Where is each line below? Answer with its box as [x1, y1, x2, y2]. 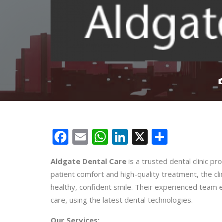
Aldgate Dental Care [51, 156, 126, 166]
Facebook [68, 125, 138, 147]
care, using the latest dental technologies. [51, 194, 193, 205]
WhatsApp [108, 125, 184, 147]
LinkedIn [128, 125, 192, 147]
